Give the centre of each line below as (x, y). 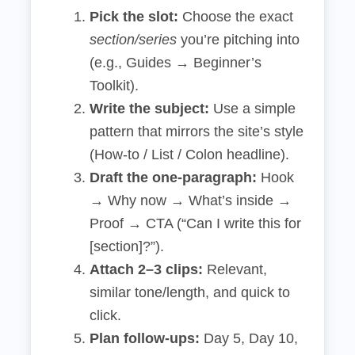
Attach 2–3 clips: (146, 269)
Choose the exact (236, 17)
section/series (133, 40)
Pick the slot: (134, 17)
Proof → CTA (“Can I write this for (195, 223)
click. (105, 315)
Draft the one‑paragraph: (173, 177)
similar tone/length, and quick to (190, 292)
